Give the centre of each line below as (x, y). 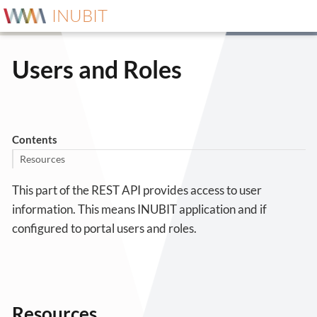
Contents (34, 139)
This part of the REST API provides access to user (137, 190)
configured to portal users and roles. (104, 228)
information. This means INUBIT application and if (139, 209)
